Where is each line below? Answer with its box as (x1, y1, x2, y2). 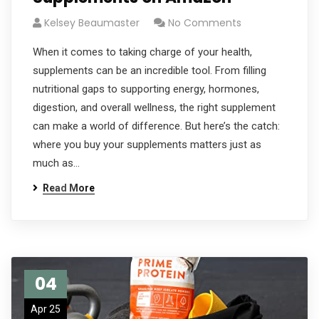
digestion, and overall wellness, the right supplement (33, 101, 276, 114)
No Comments (168, 16, 241, 30)
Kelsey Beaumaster (44, 16, 140, 30)
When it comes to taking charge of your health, (33, 46, 252, 58)
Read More (43, 182, 95, 194)
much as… (33, 157, 80, 169)
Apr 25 (31, 303, 61, 315)
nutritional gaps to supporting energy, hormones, (33, 83, 259, 95)
